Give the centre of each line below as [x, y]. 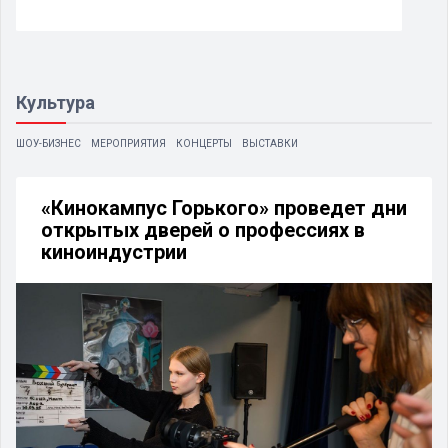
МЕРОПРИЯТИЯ [128, 143]
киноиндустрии [114, 251]
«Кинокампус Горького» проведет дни [224, 207]
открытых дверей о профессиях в [203, 229]
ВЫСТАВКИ [270, 143]
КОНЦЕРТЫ [204, 143]
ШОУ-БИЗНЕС [48, 143]
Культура [55, 102]
